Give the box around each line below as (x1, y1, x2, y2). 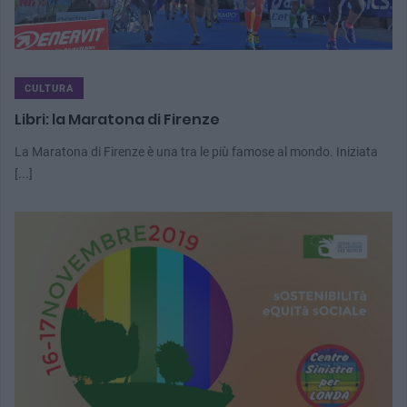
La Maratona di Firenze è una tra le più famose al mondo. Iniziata (15, 144, 378, 160)
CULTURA (25, 83, 74, 95)
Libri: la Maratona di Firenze (15, 109, 220, 131)
